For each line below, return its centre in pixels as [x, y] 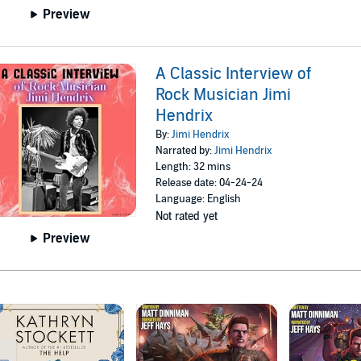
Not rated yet [187, 217]
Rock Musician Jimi [224, 95]
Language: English [199, 199]
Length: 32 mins [193, 167]
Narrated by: [185, 151]
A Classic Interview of [234, 75]
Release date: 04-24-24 [210, 183]
